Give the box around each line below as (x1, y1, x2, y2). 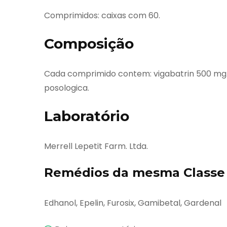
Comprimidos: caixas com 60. (44, 9, 160, 21)
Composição (44, 34, 134, 52)
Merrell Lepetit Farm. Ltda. (44, 140, 148, 152)
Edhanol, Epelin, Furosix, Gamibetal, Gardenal (44, 197, 221, 209)
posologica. (44, 82, 89, 94)
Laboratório (44, 107, 129, 125)
